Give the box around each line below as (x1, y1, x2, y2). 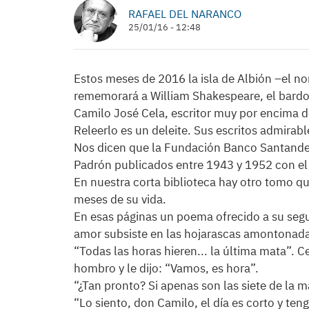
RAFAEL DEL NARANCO (128, 7, 241, 21)
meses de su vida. (74, 192, 166, 207)
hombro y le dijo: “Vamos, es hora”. (74, 261, 259, 276)
